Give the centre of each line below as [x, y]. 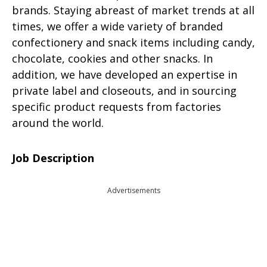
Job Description [53, 158]
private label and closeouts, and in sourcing [124, 91]
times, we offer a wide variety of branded [117, 26]
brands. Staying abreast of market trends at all [133, 10]
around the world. [58, 123]
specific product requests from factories [117, 107]
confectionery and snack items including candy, [133, 42]
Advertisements [133, 190]
